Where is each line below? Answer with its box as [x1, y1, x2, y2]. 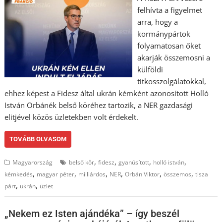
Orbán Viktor [125, 170, 160, 178]
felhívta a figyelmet [137, 5, 202, 15]
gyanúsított [118, 158, 150, 166]
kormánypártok [137, 29, 190, 39]
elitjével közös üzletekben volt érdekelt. [4, 112, 139, 122]
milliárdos [78, 170, 106, 178]
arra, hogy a [137, 17, 178, 27]
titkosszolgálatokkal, [137, 76, 206, 86]
